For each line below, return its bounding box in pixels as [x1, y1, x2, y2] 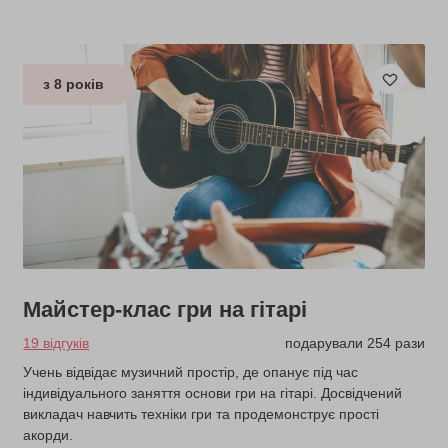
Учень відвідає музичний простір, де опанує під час [23, 363, 359, 380]
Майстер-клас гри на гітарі [23, 296, 308, 322]
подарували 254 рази [284, 334, 425, 351]
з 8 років [43, 76, 105, 92]
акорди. [23, 426, 74, 443]
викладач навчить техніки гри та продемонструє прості [23, 405, 380, 422]
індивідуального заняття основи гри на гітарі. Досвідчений [23, 384, 403, 401]
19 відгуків [23, 334, 90, 351]
